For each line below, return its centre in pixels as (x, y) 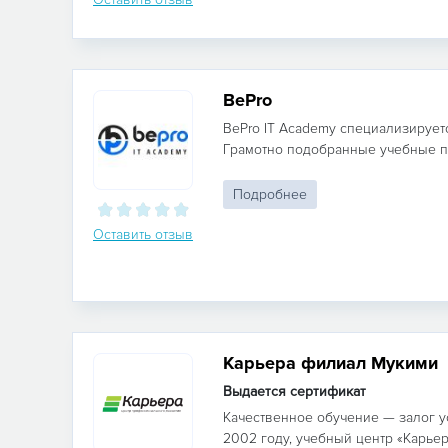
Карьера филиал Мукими (330, 363)
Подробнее (270, 194)
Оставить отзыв (143, 234)
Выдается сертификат (294, 391)
